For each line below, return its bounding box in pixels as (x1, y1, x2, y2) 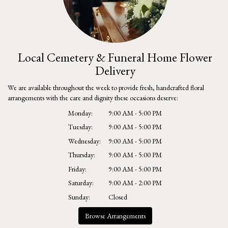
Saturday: (68, 178, 94, 187)
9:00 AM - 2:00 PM (108, 178, 162, 187)
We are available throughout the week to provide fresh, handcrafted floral (8, 82, 204, 92)
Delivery (95, 62, 135, 78)
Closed (108, 192, 127, 202)
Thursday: (68, 150, 95, 159)
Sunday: (68, 192, 90, 202)
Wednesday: (68, 136, 101, 146)
